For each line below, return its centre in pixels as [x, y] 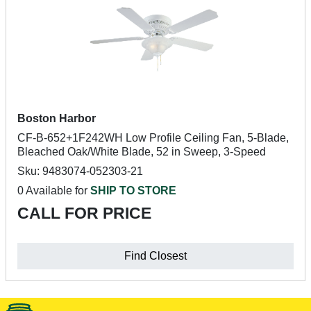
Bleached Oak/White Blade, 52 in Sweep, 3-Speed [142, 152]
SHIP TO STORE [133, 191]
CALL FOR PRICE [84, 213]
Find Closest [155, 256]
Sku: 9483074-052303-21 [80, 171]
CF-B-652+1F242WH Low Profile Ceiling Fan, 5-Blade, [153, 138]
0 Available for [54, 191]
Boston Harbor [57, 118]
